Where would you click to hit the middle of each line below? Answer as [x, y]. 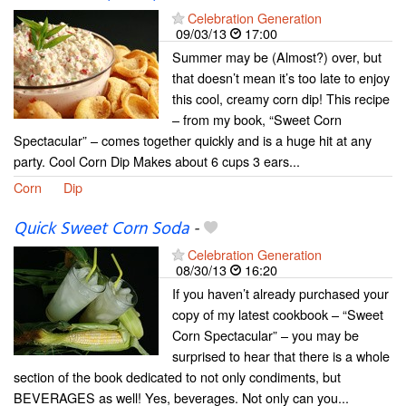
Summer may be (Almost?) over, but [277, 56]
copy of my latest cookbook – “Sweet [278, 314]
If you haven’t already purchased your [280, 293]
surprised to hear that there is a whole [281, 355]
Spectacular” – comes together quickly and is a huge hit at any [193, 140]
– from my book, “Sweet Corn [257, 119]
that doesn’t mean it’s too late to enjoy [281, 77]
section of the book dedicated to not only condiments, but [177, 376]
